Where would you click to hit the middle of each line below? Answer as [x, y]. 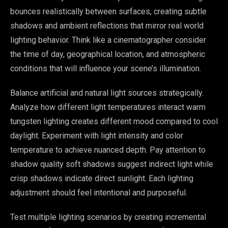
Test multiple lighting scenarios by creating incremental [108, 217]
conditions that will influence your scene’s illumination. [106, 69]
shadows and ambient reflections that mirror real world [107, 26]
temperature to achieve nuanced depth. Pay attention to [108, 150]
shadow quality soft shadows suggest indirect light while [112, 164]
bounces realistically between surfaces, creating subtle [108, 12]
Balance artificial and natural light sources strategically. [107, 93]
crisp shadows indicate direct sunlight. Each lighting [102, 179]
